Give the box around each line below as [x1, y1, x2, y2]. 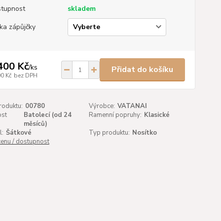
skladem [67, 4, 96, 13]
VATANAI [117, 102, 147, 110]
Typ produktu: [89, 128, 130, 137]
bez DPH [13, 71, 37, 79]
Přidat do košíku [111, 64, 173, 75]
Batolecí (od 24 [24, 110, 72, 119]
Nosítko [132, 128, 157, 137]
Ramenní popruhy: [89, 110, 142, 119]
